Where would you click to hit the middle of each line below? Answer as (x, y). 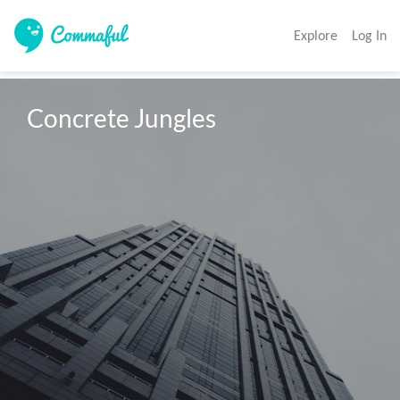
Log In (369, 35)
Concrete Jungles (122, 118)
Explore (316, 35)
